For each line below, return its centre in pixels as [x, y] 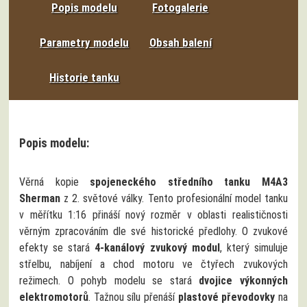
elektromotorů [54, 297]
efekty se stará [57, 247]
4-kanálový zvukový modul [157, 247]
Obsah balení [180, 42]
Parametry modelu [85, 42]
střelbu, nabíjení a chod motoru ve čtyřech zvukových [153, 264]
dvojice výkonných [243, 280]
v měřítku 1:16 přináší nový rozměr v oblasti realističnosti [153, 214]
